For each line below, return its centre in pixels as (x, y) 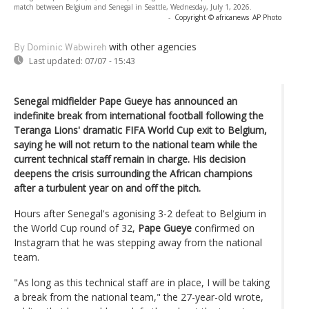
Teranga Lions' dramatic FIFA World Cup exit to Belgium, (140, 130)
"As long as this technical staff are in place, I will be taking (142, 282)
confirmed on (223, 228)
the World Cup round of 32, (76, 228)
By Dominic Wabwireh (60, 48)
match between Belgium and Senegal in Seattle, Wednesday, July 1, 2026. (133, 7)
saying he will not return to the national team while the (136, 144)
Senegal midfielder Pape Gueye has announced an (126, 101)
